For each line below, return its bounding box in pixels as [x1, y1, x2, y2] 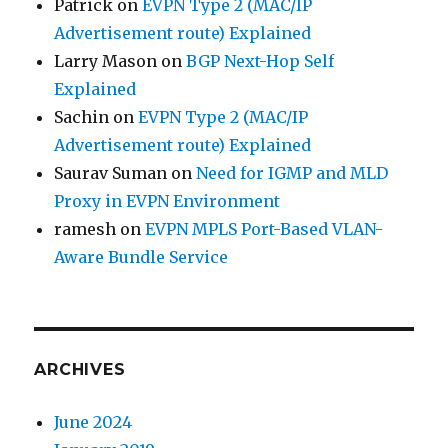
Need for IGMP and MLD [196, 162, 389, 183]
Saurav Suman [54, 162, 168, 183]
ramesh [54, 218, 117, 239]
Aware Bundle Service [54, 246, 229, 267]
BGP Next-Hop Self [186, 50, 335, 71]
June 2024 [54, 411, 133, 432]
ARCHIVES [34, 359, 126, 379]
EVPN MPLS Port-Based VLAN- [145, 218, 384, 239]
